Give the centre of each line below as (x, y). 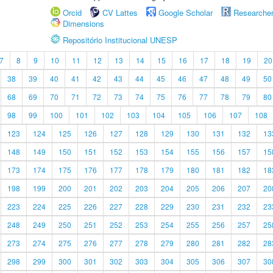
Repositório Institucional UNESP (120, 40)
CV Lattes (120, 12)
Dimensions (83, 23)
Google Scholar (186, 12)
